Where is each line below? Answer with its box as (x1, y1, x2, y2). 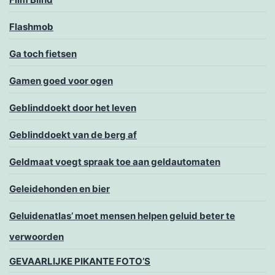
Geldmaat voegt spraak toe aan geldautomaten (9, 156, 220, 168)
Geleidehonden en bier (9, 183, 110, 195)
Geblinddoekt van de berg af (9, 129, 137, 141)
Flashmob (9, 21, 53, 33)
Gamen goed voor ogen (9, 75, 113, 87)
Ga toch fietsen (9, 48, 77, 60)
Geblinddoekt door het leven (9, 102, 136, 114)
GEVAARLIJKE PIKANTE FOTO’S (9, 255, 150, 268)
